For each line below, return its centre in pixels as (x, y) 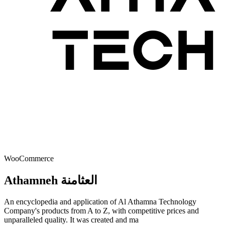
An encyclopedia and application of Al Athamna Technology (100, 201)
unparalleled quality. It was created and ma (71, 219)
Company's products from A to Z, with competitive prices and (101, 210)
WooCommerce (29, 158)
